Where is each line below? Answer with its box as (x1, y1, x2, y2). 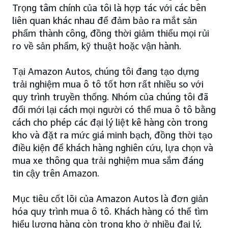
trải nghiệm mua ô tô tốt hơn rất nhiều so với (12, 78, 204, 90)
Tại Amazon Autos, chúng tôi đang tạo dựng (12, 66, 199, 77)
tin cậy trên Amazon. (12, 167, 99, 179)
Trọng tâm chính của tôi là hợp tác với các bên (12, 2, 206, 14)
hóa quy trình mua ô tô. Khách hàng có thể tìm (12, 206, 208, 217)
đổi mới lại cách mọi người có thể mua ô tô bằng (12, 104, 216, 116)
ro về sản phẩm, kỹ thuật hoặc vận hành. (12, 40, 181, 52)
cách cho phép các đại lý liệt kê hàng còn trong (12, 117, 208, 128)
